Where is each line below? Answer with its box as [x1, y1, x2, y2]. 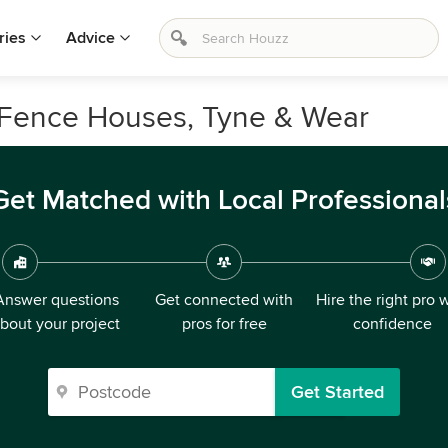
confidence [352, 314, 432, 334]
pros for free [181, 314, 267, 334]
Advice [66, 28, 115, 48]
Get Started [291, 381, 384, 403]
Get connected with [155, 290, 293, 310]
